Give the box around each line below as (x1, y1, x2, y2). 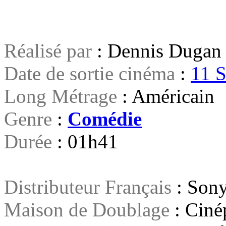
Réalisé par (4, 39, 92, 62)
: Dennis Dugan (92, 39, 221, 62)
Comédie (68, 107, 142, 130)
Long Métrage (4, 85, 117, 107)
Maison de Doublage (4, 198, 169, 220)
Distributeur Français (4, 176, 172, 198)
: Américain (117, 85, 214, 107)
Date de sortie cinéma (4, 62, 180, 84)
